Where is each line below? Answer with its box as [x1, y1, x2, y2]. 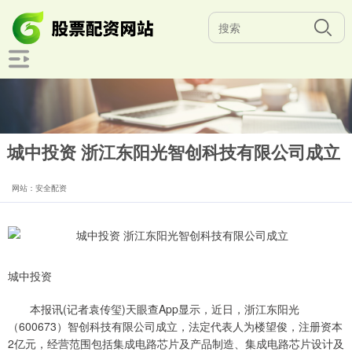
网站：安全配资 [12, 182, 67, 193]
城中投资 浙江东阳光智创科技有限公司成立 [6, 140, 340, 164]
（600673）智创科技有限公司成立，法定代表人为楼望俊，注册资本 [8, 318, 343, 334]
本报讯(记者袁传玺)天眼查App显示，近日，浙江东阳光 [8, 301, 299, 317]
